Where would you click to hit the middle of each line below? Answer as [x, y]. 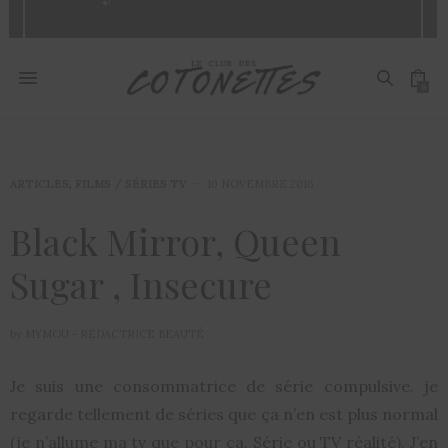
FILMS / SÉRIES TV [131, 184]
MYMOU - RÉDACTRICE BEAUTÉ [114, 334]
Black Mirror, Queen [175, 241]
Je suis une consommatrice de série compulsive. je [224, 386]
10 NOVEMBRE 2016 [260, 184]
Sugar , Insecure [141, 284]
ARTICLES [39, 184]
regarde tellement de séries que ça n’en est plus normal [224, 414]
